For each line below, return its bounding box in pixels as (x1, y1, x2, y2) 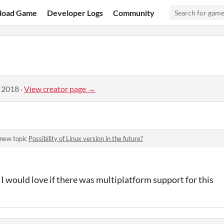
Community (113, 7, 155, 17)
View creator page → (24, 83, 95, 93)
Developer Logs (47, 7, 103, 17)
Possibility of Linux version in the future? (28, 134, 143, 142)
